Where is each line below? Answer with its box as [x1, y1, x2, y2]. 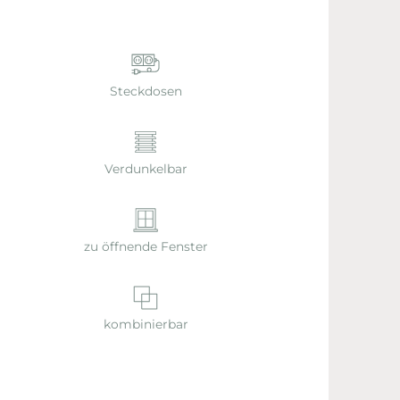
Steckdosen [109, 83, 182, 98]
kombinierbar [103, 317, 188, 332]
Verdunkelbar [104, 161, 187, 176]
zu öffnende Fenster [83, 239, 208, 254]
